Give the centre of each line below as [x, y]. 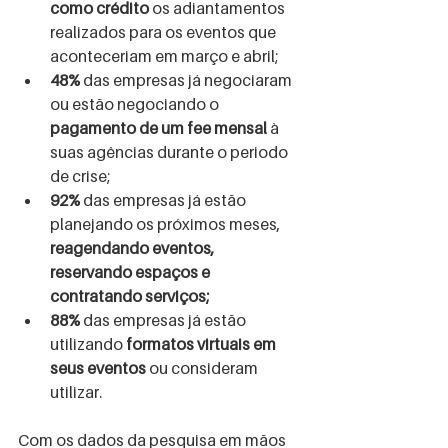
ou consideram [203, 368]
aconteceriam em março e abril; [164, 56]
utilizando [88, 344]
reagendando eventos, [134, 248]
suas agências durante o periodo [170, 152]
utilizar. [76, 392]
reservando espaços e [131, 272]
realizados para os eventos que [164, 32]
